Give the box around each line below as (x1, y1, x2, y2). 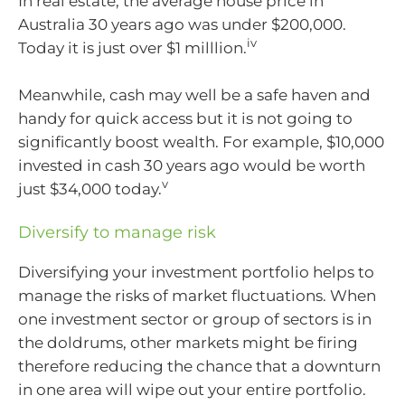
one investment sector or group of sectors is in (18, 310, 372, 328)
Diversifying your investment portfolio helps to (18, 263, 374, 281)
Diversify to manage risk (18, 222, 216, 242)
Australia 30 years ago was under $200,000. (18, 15, 346, 33)
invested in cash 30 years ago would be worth (18, 155, 365, 174)
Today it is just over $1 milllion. (18, 39, 247, 57)
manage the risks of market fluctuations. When (18, 287, 376, 305)
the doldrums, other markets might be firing (18, 334, 358, 352)
